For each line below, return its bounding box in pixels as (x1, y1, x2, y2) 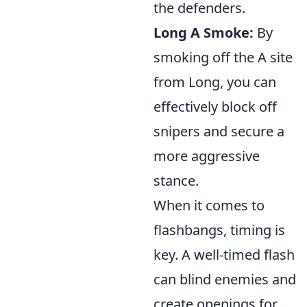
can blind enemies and (153, 270, 296, 289)
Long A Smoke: (153, 23, 254, 42)
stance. (153, 171, 199, 191)
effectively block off (153, 97, 277, 116)
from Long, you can (153, 73, 276, 92)
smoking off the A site (153, 48, 293, 67)
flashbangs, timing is (153, 221, 285, 240)
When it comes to (153, 196, 265, 215)
